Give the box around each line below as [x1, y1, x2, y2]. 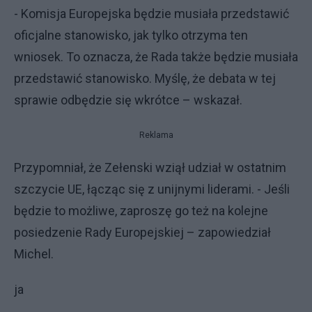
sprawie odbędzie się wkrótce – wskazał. [14, 92, 242, 107]
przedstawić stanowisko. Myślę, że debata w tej [14, 70, 276, 86]
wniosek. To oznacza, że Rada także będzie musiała [14, 49, 298, 64]
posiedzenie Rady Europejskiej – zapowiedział [14, 224, 271, 240]
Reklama [139, 130, 173, 140]
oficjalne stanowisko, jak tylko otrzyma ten [14, 27, 248, 42]
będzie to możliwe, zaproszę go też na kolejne [14, 203, 268, 218]
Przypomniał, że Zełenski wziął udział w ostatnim [14, 159, 286, 175]
